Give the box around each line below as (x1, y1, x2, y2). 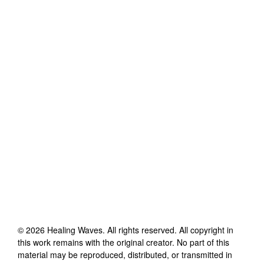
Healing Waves (47, 223, 103, 236)
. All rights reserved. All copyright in (103, 223, 233, 236)
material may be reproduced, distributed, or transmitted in (18, 248, 232, 260)
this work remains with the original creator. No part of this (18, 236, 229, 248)
